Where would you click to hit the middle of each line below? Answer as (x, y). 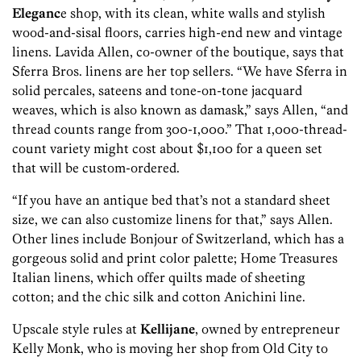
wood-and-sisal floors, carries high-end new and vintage (177, 33)
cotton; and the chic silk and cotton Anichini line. (159, 297)
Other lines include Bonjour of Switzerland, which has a (178, 239)
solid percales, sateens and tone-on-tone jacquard (157, 91)
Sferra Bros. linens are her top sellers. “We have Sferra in (180, 71)
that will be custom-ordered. (96, 168)
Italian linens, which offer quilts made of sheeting (159, 278)
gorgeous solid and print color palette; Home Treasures (175, 258)
